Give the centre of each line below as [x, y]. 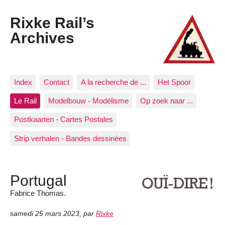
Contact [56, 82]
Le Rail [25, 101]
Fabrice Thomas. [38, 193]
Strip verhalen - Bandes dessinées [70, 138]
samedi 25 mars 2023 [45, 214]
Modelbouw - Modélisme [88, 101]
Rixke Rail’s [52, 23]
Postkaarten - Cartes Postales [63, 120]
